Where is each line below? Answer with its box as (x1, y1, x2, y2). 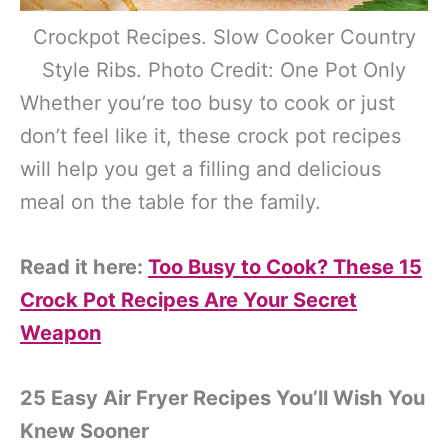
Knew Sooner (20, 418, 149, 443)
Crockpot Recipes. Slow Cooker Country (32, 24, 416, 49)
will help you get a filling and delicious (20, 156, 381, 181)
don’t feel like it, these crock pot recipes (20, 123, 401, 148)
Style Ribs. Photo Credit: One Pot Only (42, 57, 406, 82)
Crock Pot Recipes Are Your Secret (20, 287, 357, 312)
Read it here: (20, 254, 148, 279)
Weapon (20, 320, 101, 345)
